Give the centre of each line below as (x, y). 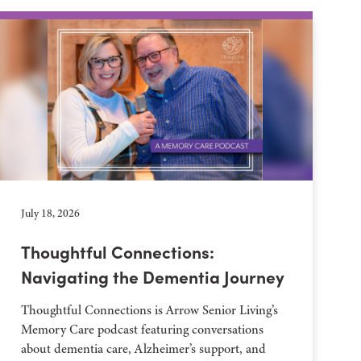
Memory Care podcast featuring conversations (143, 330)
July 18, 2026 (51, 213)
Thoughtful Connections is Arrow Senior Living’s (150, 310)
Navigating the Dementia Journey (153, 276)
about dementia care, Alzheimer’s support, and (144, 349)
